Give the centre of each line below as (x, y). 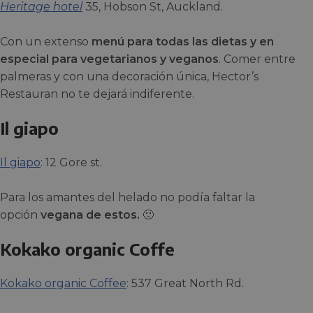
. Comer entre (257, 59)
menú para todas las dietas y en (181, 42)
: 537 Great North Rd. (185, 283)
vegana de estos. (90, 215)
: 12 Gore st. (71, 162)
